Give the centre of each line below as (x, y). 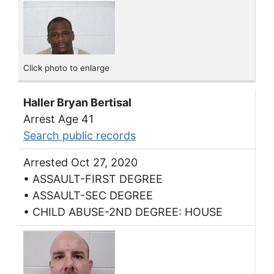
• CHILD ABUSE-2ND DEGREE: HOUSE (123, 212)
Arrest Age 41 (58, 119)
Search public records (80, 136)
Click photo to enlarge (66, 68)
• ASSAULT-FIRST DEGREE (93, 179)
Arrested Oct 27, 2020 (80, 163)
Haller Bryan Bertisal (77, 103)
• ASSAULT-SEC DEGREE (88, 196)
